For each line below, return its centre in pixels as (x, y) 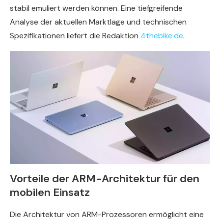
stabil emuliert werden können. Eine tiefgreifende (96, 8)
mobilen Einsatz (50, 192)
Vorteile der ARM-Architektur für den (105, 178)
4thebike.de (162, 36)
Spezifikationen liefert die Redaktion (75, 36)
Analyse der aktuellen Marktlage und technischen (98, 22)
